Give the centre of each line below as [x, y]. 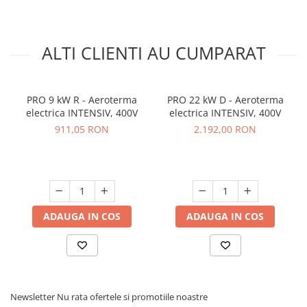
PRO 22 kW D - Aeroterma [225, 99]
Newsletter [34, 296]
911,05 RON [82, 129]
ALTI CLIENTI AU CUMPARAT [153, 52]
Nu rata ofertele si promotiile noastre [132, 296]
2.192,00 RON [225, 129]
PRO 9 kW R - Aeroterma [82, 99]
